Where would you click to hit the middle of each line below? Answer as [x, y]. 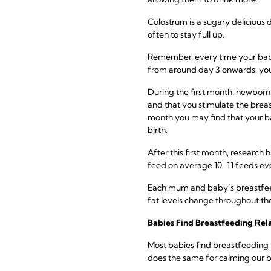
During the [169, 92]
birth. [158, 130]
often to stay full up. [186, 34]
